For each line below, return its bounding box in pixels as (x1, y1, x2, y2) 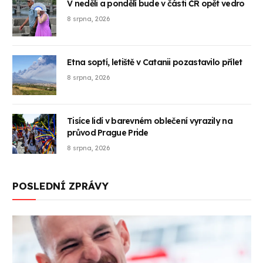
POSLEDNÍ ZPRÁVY (12, 180, 109, 193)
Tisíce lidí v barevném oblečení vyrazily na (67, 116, 232, 127)
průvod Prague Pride (67, 127, 149, 139)
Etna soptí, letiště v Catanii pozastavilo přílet (67, 57, 242, 68)
